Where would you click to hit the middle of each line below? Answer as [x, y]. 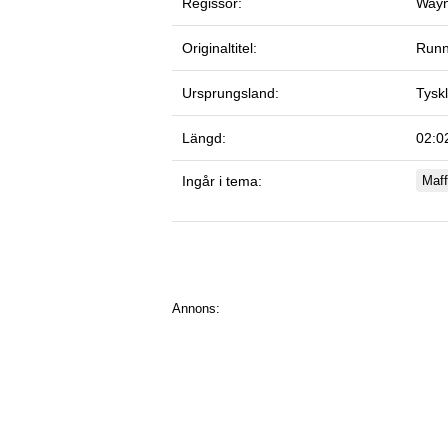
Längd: [204, 137]
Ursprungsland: [230, 92]
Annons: [196, 308]
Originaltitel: [219, 47]
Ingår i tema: [222, 180]
